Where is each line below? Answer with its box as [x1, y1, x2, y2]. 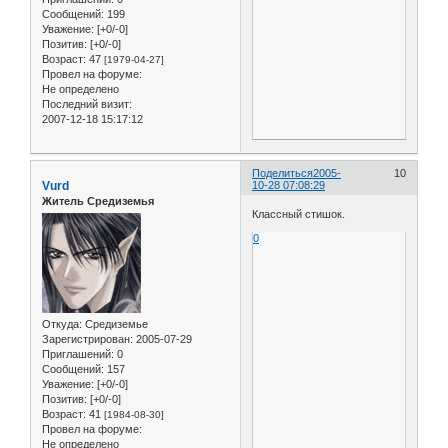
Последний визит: [42, 97, 132, 110]
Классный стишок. [252, 208, 346, 221]
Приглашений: [42, 348, 114, 361]
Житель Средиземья [42, 194, 154, 207]
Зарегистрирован [42, 333, 130, 346]
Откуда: [42, 318, 82, 331]
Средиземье [82, 318, 148, 331]
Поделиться [252, 166, 314, 179]
